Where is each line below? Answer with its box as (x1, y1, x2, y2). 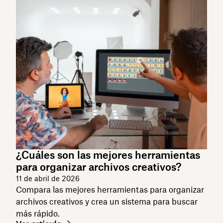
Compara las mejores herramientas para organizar (16, 184, 204, 195)
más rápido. (16, 208, 60, 219)
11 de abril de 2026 (16, 174, 80, 183)
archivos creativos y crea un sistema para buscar (16, 196, 198, 207)
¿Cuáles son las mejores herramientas (16, 148, 200, 161)
